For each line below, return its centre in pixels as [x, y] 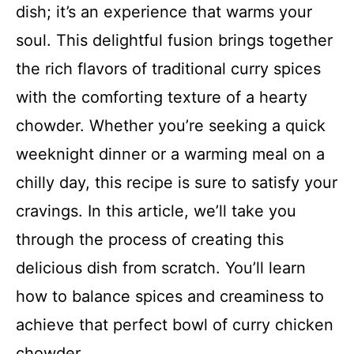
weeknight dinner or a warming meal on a [170, 154]
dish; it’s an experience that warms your [164, 12]
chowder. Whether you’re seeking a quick [171, 126]
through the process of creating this [150, 239]
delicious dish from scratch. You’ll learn [161, 268]
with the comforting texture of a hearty [162, 97]
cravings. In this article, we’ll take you [156, 211]
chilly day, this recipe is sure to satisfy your [177, 183]
